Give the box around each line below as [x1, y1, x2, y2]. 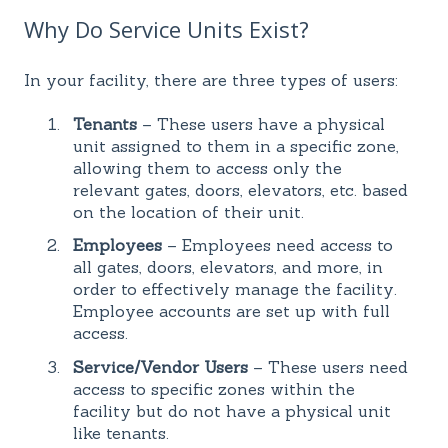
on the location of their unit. [73, 202, 304, 223]
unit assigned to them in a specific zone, [73, 136, 399, 157]
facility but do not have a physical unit [73, 400, 391, 421]
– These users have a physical [137, 114, 385, 135]
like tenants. [73, 422, 169, 443]
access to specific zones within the [73, 378, 355, 399]
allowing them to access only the [73, 158, 342, 179]
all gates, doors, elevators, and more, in [73, 257, 383, 278]
